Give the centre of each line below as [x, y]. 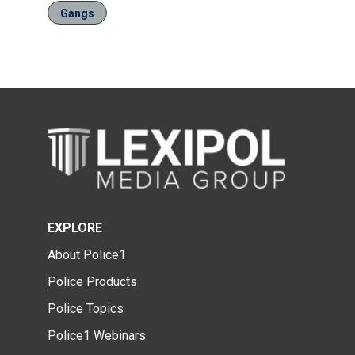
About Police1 [87, 254]
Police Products [92, 281]
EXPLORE [75, 227]
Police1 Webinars [97, 335]
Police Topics [86, 308]
